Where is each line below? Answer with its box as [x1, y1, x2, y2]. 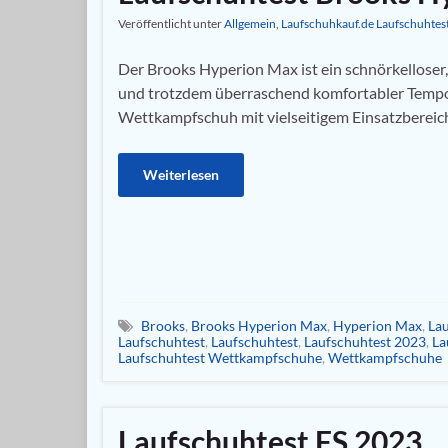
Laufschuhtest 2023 [304, 333, 426, 350]
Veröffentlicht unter [118, 15, 224, 31]
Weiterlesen [143, 165, 219, 183]
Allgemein [224, 15, 276, 31]
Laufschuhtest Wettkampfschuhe [118, 349, 322, 366]
